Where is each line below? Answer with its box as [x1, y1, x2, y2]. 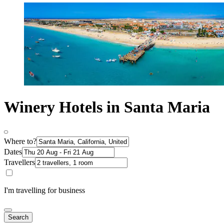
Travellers [4, 157, 35, 166]
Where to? [4, 136, 36, 145]
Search [8, 213, 28, 221]
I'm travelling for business [4, 185, 85, 194]
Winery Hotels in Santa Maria [4, 98, 210, 116]
